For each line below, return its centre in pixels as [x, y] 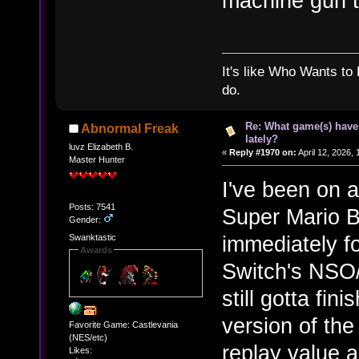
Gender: [86, 220]
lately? [261, 139]
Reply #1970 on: [263, 153]
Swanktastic [92, 237]
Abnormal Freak [130, 129]
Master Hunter [97, 160]
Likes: [80, 350]
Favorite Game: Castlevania [123, 324]
